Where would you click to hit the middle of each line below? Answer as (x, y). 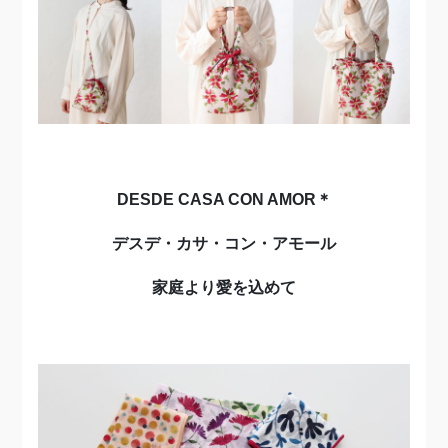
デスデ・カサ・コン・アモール (224, 243)
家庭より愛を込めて (224, 287)
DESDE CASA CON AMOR (216, 199)
